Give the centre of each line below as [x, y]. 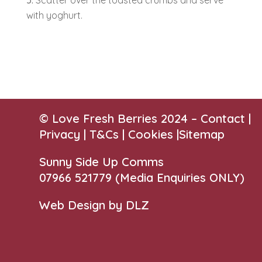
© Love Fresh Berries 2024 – [120, 119]
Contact [223, 119]
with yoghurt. [54, 15]
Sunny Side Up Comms [102, 162]
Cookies [151, 135]
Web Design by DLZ [94, 205]
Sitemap [202, 135]
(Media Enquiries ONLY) [180, 178]
